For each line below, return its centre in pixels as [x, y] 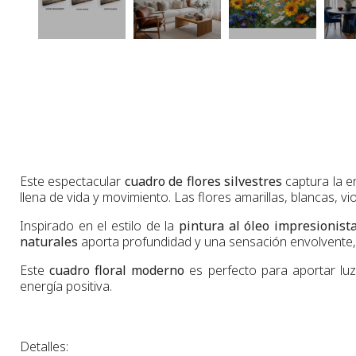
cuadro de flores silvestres [203, 181]
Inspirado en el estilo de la [99, 225]
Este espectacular [72, 181]
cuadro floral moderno [117, 270]
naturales [49, 241]
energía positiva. [66, 286]
